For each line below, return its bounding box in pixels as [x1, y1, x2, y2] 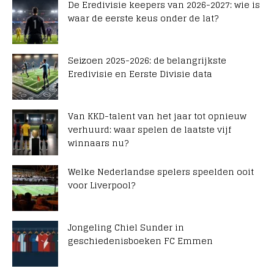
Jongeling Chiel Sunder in [68, 220, 184, 235]
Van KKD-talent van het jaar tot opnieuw [68, 108, 246, 124]
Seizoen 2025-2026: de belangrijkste [68, 53, 226, 68]
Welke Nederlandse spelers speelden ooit [68, 164, 254, 180]
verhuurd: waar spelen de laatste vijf [68, 122, 231, 138]
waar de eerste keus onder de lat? [68, 10, 218, 26]
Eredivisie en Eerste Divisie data [68, 66, 212, 82]
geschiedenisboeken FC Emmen [68, 233, 213, 249]
